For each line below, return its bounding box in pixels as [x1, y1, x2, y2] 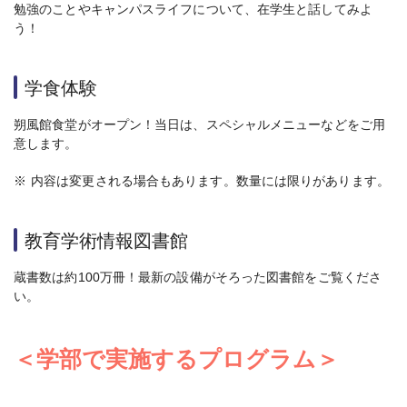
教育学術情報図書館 [25, 231, 188, 252]
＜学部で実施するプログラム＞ [14, 346, 339, 372]
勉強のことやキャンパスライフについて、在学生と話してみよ [14, 2, 372, 17]
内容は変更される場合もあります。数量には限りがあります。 [31, 174, 390, 189]
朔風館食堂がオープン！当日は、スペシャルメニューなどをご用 [14, 117, 385, 133]
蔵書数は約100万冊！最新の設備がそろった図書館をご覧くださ [14, 270, 382, 285]
